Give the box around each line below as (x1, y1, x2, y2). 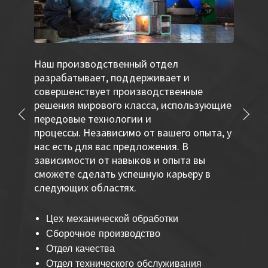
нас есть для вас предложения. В (34, 139, 189, 154)
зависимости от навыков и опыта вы (34, 153, 206, 167)
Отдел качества (45, 243, 115, 255)
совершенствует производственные (34, 84, 203, 99)
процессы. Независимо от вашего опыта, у (34, 126, 232, 140)
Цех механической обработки (45, 213, 178, 225)
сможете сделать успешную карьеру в (34, 167, 211, 181)
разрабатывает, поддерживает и (34, 71, 190, 85)
